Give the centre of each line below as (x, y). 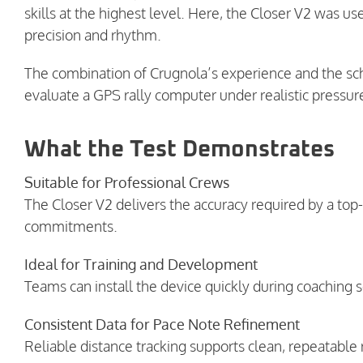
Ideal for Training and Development (141, 265)
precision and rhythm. (93, 35)
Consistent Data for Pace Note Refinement (162, 325)
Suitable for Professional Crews (127, 183)
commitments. (71, 226)
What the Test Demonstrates (179, 149)
